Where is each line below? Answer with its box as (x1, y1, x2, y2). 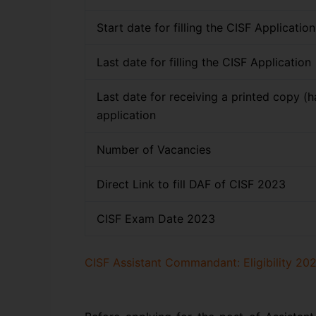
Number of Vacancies (97, 142, 211, 157)
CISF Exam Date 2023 (97, 211, 215, 226)
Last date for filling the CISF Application (97, 54, 311, 69)
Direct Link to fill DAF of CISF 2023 (97, 176, 286, 191)
